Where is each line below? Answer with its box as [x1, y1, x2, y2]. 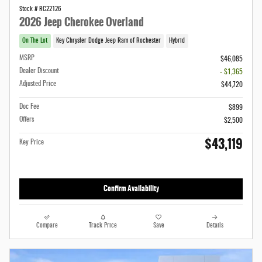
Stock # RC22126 [19, 6, 61, 13]
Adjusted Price [19, 80, 56, 87]
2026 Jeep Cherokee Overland [19, 14, 144, 30]
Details [206, 223, 223, 229]
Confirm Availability [103, 183, 159, 194]
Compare [36, 223, 58, 229]
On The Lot [22, 37, 48, 44]
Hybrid [169, 37, 185, 44]
